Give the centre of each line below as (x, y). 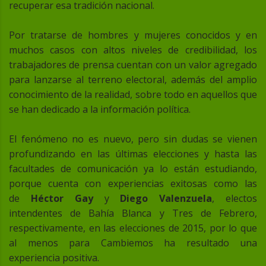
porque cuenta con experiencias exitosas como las (133, 184)
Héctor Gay (62, 199)
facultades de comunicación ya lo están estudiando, (133, 169)
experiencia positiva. (54, 258)
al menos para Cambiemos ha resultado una (133, 243)
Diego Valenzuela (166, 199)
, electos (235, 199)
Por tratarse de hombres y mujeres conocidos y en (133, 35)
